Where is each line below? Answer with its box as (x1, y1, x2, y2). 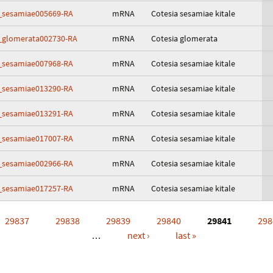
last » (175, 229, 196, 241)
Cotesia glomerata (151, 33, 218, 44)
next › (127, 229, 149, 241)
